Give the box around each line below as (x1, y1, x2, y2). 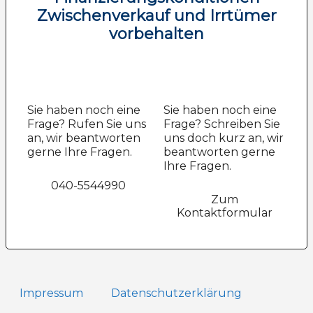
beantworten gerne (163, 145, 275, 159)
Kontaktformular (177, 205, 272, 219)
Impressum (20, 286, 83, 300)
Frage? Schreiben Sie (163, 117, 280, 131)
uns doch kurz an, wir (163, 131, 284, 145)
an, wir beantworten (27, 131, 140, 145)
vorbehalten (109, 24, 204, 44)
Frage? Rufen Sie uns (27, 117, 146, 131)
